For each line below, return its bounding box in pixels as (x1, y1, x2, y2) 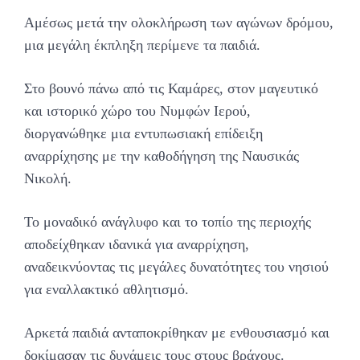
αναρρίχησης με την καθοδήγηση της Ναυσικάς (24, 148, 299, 165)
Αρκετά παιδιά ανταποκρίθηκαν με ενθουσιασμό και (24, 325, 329, 342)
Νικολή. (24, 170, 72, 187)
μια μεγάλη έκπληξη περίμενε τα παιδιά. (24, 37, 260, 54)
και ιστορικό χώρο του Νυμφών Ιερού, (24, 103, 251, 120)
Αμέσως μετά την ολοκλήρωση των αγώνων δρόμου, (24, 14, 333, 31)
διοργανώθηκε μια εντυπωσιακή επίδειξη (24, 125, 263, 142)
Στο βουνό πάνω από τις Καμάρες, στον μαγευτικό (24, 80, 318, 97)
